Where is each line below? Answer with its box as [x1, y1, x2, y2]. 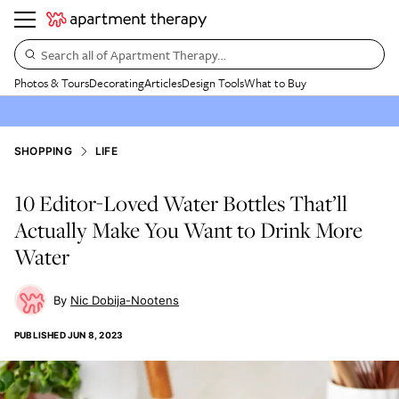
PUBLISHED [14, 330, 66, 340]
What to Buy [244, 74, 306, 92]
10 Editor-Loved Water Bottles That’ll [14, 189, 347, 217]
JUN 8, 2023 [68, 330, 124, 340]
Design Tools [182, 74, 244, 92]
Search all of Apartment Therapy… [41, 45, 226, 64]
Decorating [89, 74, 144, 92]
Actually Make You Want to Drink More [14, 216, 362, 244]
